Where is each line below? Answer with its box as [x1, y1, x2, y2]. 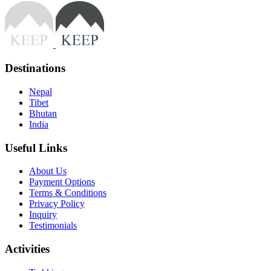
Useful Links [5, 141, 67, 154]
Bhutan [29, 108, 57, 119]
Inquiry [29, 209, 57, 220]
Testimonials [29, 220, 77, 231]
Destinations [5, 62, 65, 75]
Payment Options [29, 177, 95, 188]
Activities [5, 243, 50, 256]
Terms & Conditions [29, 188, 106, 198]
